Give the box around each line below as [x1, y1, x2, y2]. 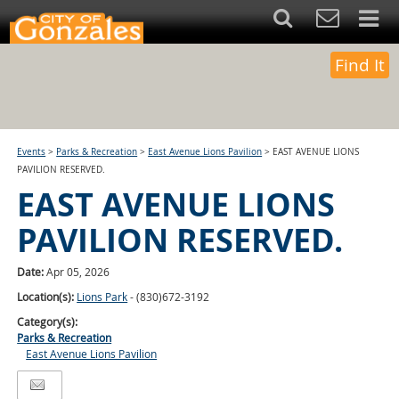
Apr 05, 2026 [46, 265, 110, 279]
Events [17, 146, 46, 158]
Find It [335, 53, 385, 77]
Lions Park [77, 289, 128, 304]
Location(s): [17, 289, 77, 304]
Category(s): [17, 314, 78, 329]
